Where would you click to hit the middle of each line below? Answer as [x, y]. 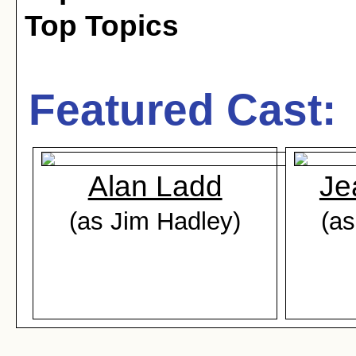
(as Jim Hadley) [155, 221]
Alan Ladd [155, 186]
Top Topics [102, 26]
